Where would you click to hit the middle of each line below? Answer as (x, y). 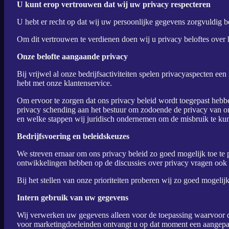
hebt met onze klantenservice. (64, 83)
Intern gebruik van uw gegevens (73, 198)
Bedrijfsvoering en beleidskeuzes (73, 136)
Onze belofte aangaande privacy (72, 56)
